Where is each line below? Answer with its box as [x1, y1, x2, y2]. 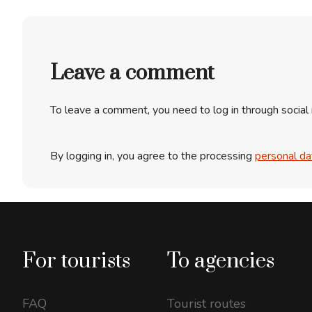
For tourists [22, 247, 130, 274]
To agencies [167, 247, 274, 274]
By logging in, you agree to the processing [50, 148, 255, 164]
